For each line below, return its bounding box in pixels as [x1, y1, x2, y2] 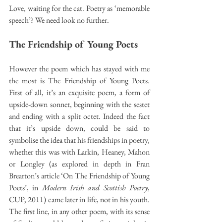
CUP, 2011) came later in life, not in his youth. [9, 194, 150, 205]
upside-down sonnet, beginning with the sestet [9, 99, 150, 110]
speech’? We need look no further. [9, 14, 109, 25]
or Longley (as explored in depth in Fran [9, 158, 150, 169]
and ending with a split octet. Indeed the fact [9, 111, 150, 121]
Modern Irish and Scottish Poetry [42, 182, 148, 193]
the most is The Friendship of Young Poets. [9, 75, 150, 86]
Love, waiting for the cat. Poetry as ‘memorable [9, 2, 150, 13]
